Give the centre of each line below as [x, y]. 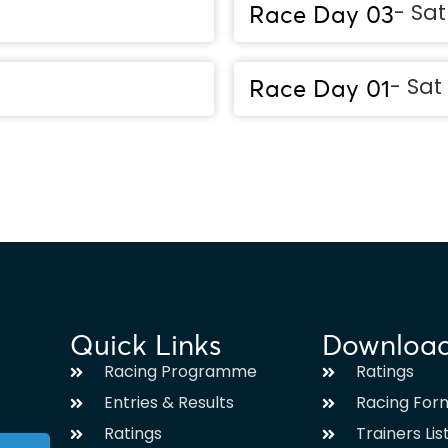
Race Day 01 [319, 89]
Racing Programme [180, 371]
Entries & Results [168, 402]
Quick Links [146, 345]
